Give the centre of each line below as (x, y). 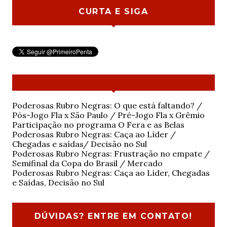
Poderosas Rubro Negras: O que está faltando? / (107, 106)
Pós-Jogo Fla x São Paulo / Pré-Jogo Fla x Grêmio (108, 115)
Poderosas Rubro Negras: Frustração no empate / (111, 154)
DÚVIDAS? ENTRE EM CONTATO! (113, 216)
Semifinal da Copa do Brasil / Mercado (87, 163)
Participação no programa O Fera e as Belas (98, 125)
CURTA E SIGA (113, 12)
